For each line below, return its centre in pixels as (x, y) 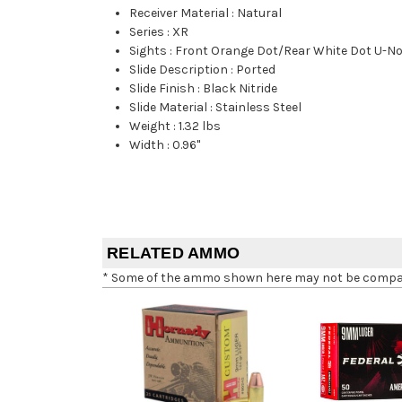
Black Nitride (240, 89)
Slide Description (179, 70)
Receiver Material (179, 13)
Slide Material (169, 108)
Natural (260, 13)
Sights (149, 51)
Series (147, 32)
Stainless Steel (259, 108)
